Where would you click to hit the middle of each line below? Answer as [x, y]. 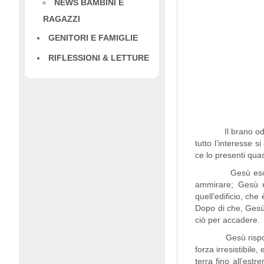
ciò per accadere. [228, 220]
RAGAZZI [62, 19]
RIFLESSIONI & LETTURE [99, 57]
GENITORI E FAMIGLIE [93, 37]
